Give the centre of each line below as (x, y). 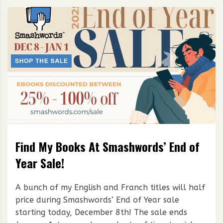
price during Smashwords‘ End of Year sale (97, 200)
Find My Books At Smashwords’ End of (108, 146)
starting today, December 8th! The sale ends (101, 212)
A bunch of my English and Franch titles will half (110, 187)
